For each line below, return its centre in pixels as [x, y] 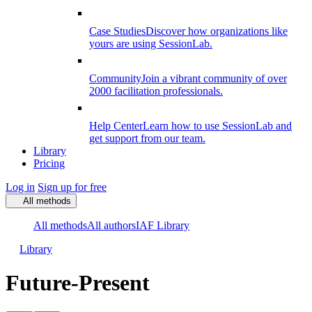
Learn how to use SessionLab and [217, 126]
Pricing [49, 163]
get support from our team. [147, 138]
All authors [111, 225]
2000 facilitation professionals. [156, 91]
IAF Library [163, 225]
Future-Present [78, 283]
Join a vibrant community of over [214, 78]
